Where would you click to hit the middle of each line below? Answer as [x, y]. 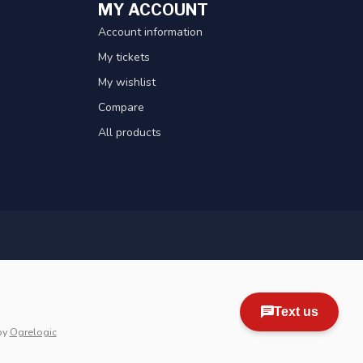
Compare [121, 107]
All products [130, 132]
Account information [150, 32]
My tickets [124, 57]
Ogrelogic [33, 332]
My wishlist [127, 82]
